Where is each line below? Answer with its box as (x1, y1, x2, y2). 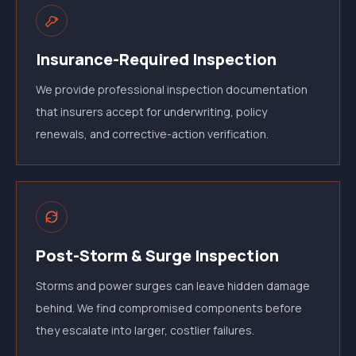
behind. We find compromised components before (36, 300, 302, 315)
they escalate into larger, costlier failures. (36, 323, 254, 338)
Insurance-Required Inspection (36, 48, 277, 70)
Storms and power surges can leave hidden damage (36, 278, 310, 293)
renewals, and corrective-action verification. (36, 126, 269, 141)
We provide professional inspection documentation (36, 82, 308, 97)
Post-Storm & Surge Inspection (36, 245, 279, 266)
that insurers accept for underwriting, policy (36, 104, 267, 119)
